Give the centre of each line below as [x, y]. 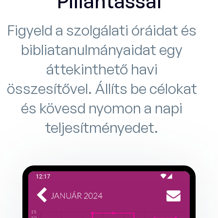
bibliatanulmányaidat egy [102, 49]
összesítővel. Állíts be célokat [102, 88]
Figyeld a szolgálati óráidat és [102, 30]
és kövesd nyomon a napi [102, 108]
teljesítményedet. [102, 127]
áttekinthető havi [102, 69]
